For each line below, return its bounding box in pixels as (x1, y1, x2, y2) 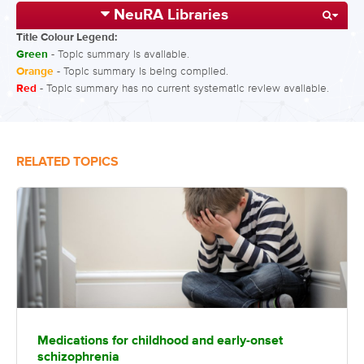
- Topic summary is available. (48, 47, 189, 61)
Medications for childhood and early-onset (37, 331, 283, 349)
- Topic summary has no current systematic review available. (37, 81, 329, 95)
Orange (16, 64, 54, 79)
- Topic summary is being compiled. (54, 64, 228, 78)
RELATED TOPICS (16, 153, 119, 171)
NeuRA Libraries (113, 5, 228, 25)
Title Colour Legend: (16, 30, 117, 45)
